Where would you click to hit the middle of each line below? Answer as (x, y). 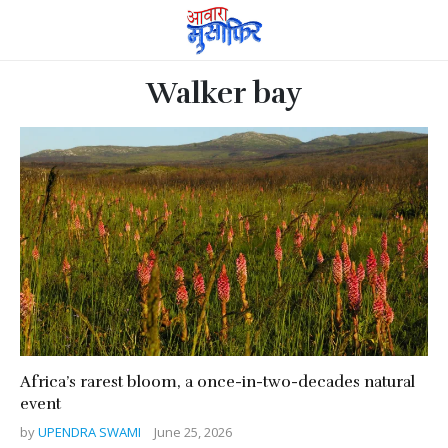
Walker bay (224, 93)
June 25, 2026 (193, 431)
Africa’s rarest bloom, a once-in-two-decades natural (217, 381)
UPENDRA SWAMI (91, 431)
